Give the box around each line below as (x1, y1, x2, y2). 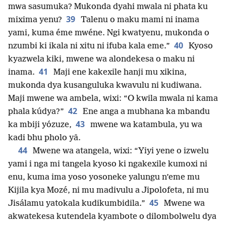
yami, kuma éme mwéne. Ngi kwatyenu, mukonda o (8, 28, 209, 38)
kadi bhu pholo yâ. (8, 133, 81, 143)
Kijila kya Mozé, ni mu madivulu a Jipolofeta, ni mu (8, 186, 209, 196)
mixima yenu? (8, 15, 62, 25)
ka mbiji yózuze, (8, 120, 72, 130)
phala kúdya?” (8, 107, 64, 117)
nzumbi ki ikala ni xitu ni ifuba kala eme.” (8, 41, 170, 51)
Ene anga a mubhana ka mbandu (81, 107, 210, 117)
